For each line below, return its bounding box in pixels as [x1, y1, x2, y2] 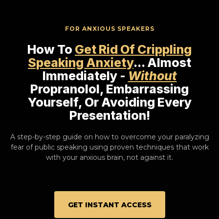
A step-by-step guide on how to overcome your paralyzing [10, 132, 209, 141]
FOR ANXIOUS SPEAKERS [65, 25, 154, 32]
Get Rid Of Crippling [75, 42, 192, 57]
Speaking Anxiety [28, 55, 133, 70]
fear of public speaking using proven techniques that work [10, 143, 209, 152]
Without [128, 68, 177, 83]
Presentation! [69, 108, 150, 123]
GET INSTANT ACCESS [67, 200, 152, 209]
